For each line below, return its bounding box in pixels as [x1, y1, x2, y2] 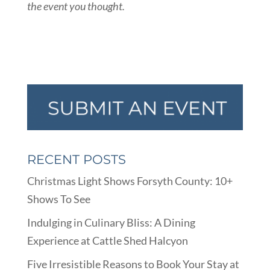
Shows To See [27, 192, 90, 206]
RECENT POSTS [27, 151, 126, 167]
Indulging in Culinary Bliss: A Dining [27, 215, 195, 229]
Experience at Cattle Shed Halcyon [27, 233, 188, 247]
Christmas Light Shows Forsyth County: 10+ [27, 174, 233, 187]
